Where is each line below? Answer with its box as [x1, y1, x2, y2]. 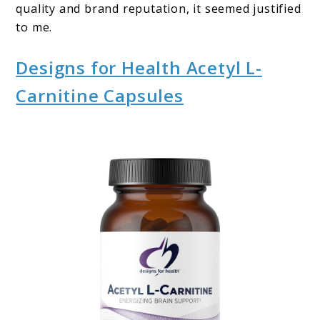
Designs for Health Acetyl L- [16, 56, 262, 80]
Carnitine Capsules [16, 84, 184, 108]
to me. [16, 19, 53, 36]
